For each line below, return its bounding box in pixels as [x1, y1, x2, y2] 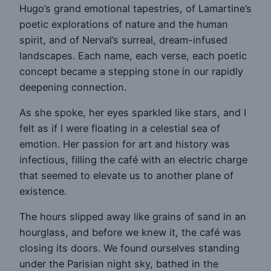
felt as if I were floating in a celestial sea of [19, 122, 220, 134]
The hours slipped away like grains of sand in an [19, 211, 246, 223]
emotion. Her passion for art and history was [19, 137, 230, 150]
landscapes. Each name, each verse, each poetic [19, 49, 247, 62]
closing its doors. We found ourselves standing [19, 242, 240, 255]
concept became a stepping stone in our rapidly [19, 65, 243, 77]
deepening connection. [19, 80, 126, 93]
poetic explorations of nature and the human [19, 18, 228, 30]
